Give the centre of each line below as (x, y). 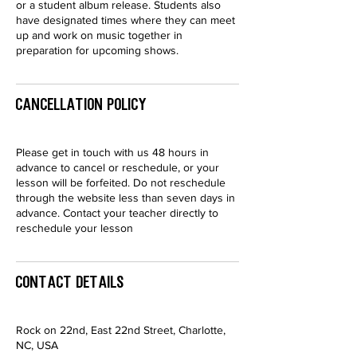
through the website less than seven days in (126, 198)
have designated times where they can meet (126, 20)
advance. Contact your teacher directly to (117, 213)
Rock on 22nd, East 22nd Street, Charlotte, (121, 330)
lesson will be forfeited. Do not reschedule (121, 182)
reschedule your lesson (75, 228)
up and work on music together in (99, 35)
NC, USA (37, 345)
